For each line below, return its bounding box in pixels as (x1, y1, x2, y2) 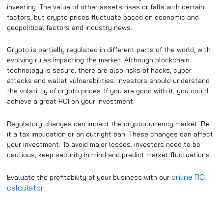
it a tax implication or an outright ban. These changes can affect (7, 129, 213, 138)
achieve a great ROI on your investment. (7, 97, 135, 106)
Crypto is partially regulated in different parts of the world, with (7, 45, 211, 55)
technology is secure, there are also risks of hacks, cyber (7, 66, 192, 75)
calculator (7, 183, 43, 193)
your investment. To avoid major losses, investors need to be (7, 139, 200, 149)
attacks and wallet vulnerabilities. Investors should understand (7, 76, 210, 85)
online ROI (171, 172, 207, 182)
